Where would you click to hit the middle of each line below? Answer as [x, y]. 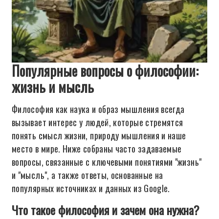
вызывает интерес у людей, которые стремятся [98, 122]
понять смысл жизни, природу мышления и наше [99, 135]
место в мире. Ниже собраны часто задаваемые [97, 149]
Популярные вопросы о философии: [105, 71]
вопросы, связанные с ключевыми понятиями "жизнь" [107, 162]
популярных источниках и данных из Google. [91, 188]
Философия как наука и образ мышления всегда [98, 109]
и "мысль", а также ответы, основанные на [88, 175]
